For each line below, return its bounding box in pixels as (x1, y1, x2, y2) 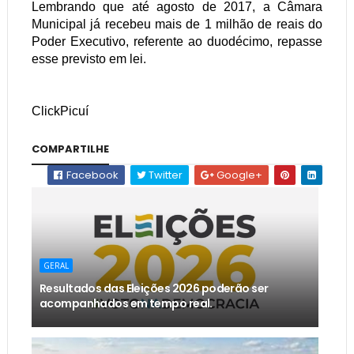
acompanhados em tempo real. (39, 295, 213, 311)
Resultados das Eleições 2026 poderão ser (39, 280, 269, 296)
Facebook (64, 167, 119, 183)
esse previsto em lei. (31, 51, 153, 66)
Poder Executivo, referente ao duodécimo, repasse (31, 34, 323, 48)
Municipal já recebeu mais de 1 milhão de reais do (31, 17, 323, 31)
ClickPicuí (31, 104, 92, 118)
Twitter (146, 167, 183, 183)
